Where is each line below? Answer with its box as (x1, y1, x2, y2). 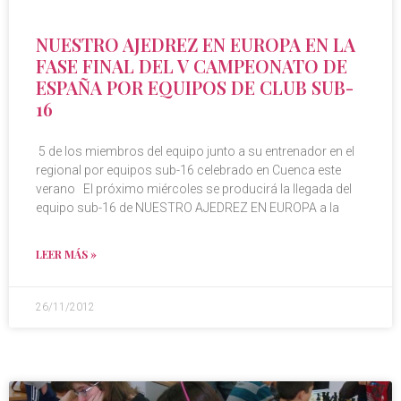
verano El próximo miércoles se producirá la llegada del (36, 182, 352, 197)
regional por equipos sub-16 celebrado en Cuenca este (36, 163, 341, 178)
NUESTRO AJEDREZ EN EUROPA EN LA (36, 32, 355, 57)
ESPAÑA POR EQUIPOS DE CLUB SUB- (36, 75, 354, 100)
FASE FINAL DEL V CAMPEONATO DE (36, 54, 347, 79)
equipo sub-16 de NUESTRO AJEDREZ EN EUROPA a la (36, 200, 339, 216)
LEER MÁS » (36, 247, 97, 262)
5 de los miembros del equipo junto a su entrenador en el (36, 144, 354, 159)
